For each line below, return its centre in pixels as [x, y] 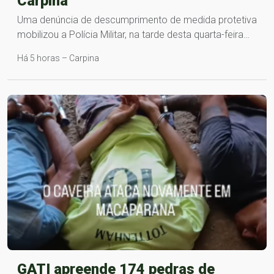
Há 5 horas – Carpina [58, 58]
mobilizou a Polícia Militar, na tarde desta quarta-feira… [133, 34]
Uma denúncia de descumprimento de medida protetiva [137, 20]
